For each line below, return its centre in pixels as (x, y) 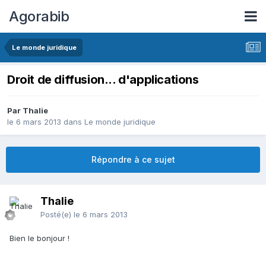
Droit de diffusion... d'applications (103, 80)
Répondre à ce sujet (133, 160)
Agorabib (39, 16)
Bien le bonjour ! (39, 238)
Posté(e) (57, 215)
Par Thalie (28, 111)
